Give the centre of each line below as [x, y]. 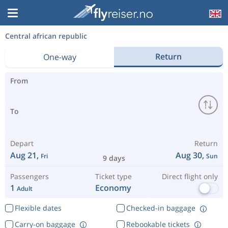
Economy [113, 188]
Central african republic [46, 36]
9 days [114, 158]
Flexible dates [38, 208]
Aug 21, [25, 155]
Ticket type [113, 176]
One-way [60, 57]
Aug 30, [191, 155]
